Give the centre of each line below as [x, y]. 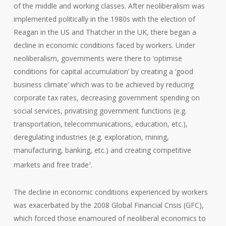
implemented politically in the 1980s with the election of [104, 19]
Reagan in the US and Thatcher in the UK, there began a [105, 32]
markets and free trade [51, 164]
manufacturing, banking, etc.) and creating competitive [102, 150]
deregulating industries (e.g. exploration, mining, [91, 137]
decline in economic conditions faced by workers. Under [104, 45]
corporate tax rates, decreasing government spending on [106, 98]
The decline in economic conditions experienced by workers [110, 192]
